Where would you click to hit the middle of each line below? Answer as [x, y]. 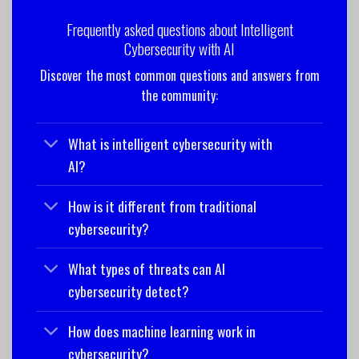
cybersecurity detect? [129, 290]
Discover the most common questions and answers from [179, 76]
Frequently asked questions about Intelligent [179, 29]
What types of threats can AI [147, 268]
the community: [179, 96]
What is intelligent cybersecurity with [171, 143]
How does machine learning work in [162, 331]
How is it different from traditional [163, 206]
